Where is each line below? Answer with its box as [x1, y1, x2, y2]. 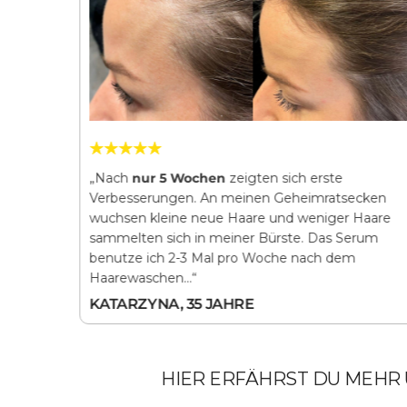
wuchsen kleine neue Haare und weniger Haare [88, 209, 391, 226]
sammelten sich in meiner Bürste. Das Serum [88, 229, 378, 246]
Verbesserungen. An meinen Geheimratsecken [88, 189, 386, 206]
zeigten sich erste [224, 169, 342, 186]
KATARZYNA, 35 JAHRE [88, 294, 254, 313]
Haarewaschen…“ [88, 269, 196, 286]
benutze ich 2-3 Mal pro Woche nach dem [88, 249, 355, 266]
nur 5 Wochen [131, 169, 225, 186]
